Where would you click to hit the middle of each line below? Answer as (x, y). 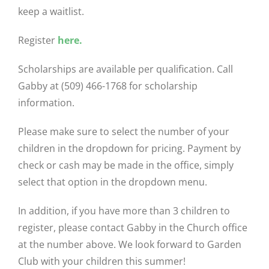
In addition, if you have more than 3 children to (124, 211)
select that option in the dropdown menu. (113, 182)
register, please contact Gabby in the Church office (133, 228)
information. (46, 103)
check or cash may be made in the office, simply (126, 165)
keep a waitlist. (51, 12)
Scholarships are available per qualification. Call (125, 69)
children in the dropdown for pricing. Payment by (129, 149)
